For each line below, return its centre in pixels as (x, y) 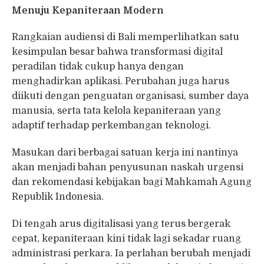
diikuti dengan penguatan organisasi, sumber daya (130, 96)
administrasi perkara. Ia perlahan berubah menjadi (131, 254)
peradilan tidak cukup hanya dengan (98, 67)
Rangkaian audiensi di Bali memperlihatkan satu (126, 37)
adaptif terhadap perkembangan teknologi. (111, 126)
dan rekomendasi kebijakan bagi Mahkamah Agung (132, 182)
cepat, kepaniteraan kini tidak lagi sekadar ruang (126, 239)
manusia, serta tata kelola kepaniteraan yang (116, 111)
